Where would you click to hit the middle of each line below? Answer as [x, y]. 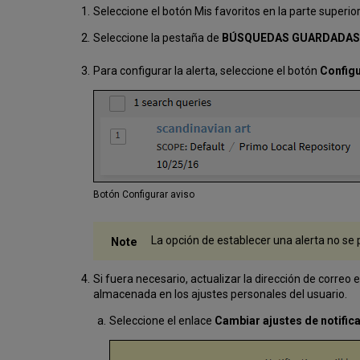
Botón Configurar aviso [144, 194]
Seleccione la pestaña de [158, 37]
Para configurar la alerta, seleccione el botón [207, 70]
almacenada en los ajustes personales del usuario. [221, 295]
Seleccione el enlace [162, 321]
